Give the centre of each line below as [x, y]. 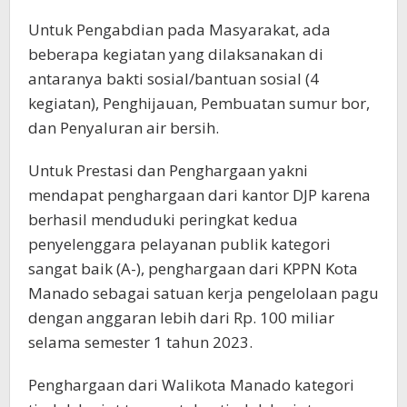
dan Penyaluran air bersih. [124, 128]
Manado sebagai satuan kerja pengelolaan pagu [203, 293]
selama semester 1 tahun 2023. [140, 342]
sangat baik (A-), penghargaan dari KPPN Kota [193, 268]
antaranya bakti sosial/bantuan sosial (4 [174, 79]
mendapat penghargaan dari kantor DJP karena [199, 195]
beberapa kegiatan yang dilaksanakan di [176, 54]
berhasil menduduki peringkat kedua [163, 219]
